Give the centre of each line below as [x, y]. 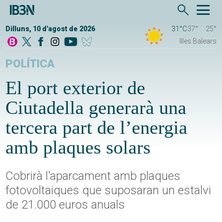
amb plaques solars [78, 147]
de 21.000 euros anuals [65, 205]
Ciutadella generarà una [96, 108]
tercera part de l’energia [97, 128]
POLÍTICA [30, 64]
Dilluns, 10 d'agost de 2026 [51, 29]
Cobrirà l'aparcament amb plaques [93, 176]
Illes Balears [198, 41]
